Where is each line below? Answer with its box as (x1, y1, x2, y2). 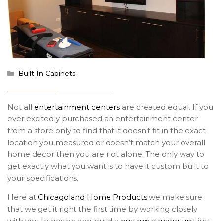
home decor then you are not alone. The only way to (7, 149, 204, 159)
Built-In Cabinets (18, 69, 75, 78)
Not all (7, 102, 34, 111)
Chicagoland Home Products (38, 192, 147, 202)
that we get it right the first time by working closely (7, 204, 197, 214)
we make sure (147, 192, 202, 202)
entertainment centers (34, 102, 120, 111)
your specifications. (7, 173, 78, 183)
